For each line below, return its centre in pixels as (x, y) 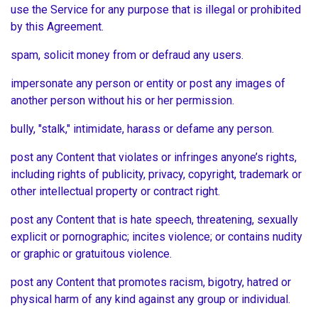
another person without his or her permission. (124, 101)
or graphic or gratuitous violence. (93, 254)
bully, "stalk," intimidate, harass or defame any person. (144, 129)
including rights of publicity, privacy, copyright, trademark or (156, 175)
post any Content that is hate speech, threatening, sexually (154, 220)
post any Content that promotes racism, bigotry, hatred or (151, 283)
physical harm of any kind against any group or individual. (152, 300)
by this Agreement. (59, 27)
